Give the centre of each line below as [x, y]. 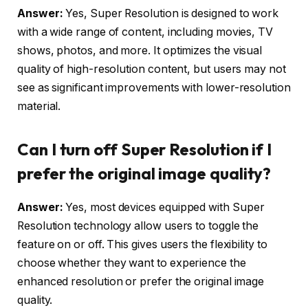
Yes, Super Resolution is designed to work [171, 13]
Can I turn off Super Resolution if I [145, 149]
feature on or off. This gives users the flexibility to [142, 244]
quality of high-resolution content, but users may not [152, 69]
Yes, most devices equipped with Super [164, 207]
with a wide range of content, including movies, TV [145, 32]
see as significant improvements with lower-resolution [154, 87]
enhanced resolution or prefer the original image [141, 281]
